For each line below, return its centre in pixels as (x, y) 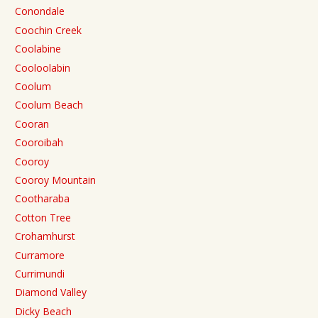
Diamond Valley (51, 292)
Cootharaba (42, 199)
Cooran (32, 124)
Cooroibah (39, 143)
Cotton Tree (43, 217)
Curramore (40, 255)
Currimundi (40, 273)
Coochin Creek (48, 30)
